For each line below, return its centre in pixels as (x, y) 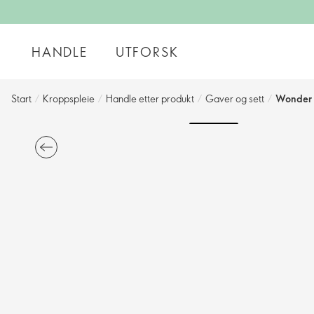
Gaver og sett (235, 98)
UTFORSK (147, 52)
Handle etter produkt (150, 98)
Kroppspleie (69, 98)
